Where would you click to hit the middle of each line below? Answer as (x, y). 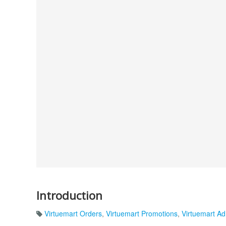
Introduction (69, 195)
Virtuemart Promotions (142, 214)
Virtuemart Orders (73, 214)
